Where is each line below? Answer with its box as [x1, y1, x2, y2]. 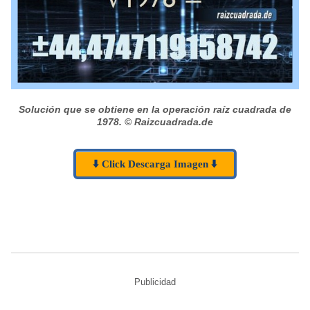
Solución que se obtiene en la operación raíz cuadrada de [19, 103, 291, 115]
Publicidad [134, 276, 176, 287]
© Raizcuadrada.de [125, 116, 213, 127]
